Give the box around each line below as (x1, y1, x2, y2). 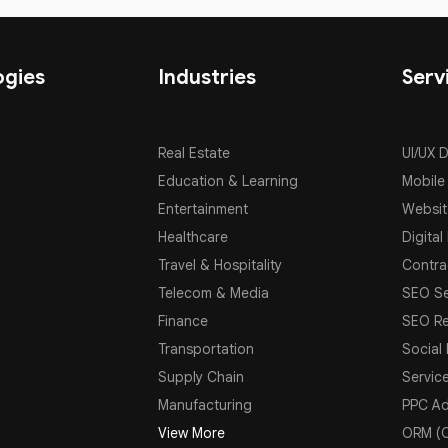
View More (158, 424, 226, 442)
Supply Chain (158, 368, 245, 386)
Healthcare (158, 228, 229, 246)
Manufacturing (158, 396, 253, 414)
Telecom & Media (158, 284, 270, 302)
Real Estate (158, 144, 231, 162)
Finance (158, 312, 209, 330)
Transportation (158, 340, 255, 358)
